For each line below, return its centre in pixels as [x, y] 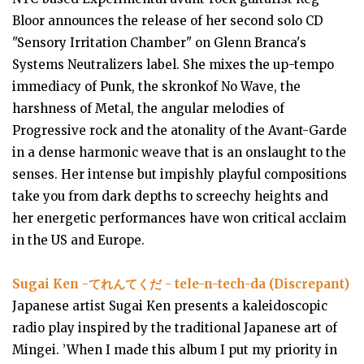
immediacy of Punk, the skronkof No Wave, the [156, 87]
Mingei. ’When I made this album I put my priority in [175, 350]
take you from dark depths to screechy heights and [170, 196]
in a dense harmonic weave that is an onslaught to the [179, 152]
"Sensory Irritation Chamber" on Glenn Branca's [159, 43]
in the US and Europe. [78, 240]
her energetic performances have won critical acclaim [179, 218]
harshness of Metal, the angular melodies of [148, 108]
